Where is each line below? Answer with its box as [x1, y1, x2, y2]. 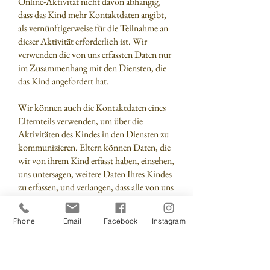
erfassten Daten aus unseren [18, 194, 116, 207]
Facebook [103, 216, 138, 225]
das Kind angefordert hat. [18, 75, 109, 87]
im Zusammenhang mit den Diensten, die [18, 61, 166, 74]
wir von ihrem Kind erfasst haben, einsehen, [18, 154, 174, 167]
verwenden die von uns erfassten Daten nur [18, 48, 171, 61]
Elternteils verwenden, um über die [18, 115, 143, 127]
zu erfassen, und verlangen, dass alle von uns [18, 181, 174, 193]
